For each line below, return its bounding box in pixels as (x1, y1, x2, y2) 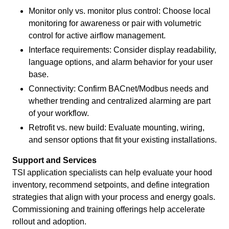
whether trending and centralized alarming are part (29, 97, 211, 105)
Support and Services (12, 156, 97, 165)
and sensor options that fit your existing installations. (29, 135, 217, 144)
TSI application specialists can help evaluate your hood (12, 168, 212, 177)
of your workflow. (29, 109, 89, 118)
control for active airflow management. (29, 31, 166, 40)
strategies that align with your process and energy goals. (12, 193, 215, 201)
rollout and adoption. (12, 217, 86, 226)
